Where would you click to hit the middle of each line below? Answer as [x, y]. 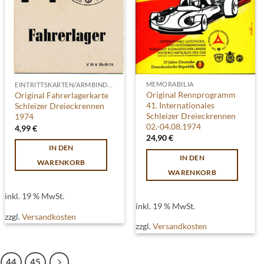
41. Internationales [180, 105]
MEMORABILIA [170, 84]
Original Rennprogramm [191, 94]
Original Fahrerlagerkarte [62, 95]
